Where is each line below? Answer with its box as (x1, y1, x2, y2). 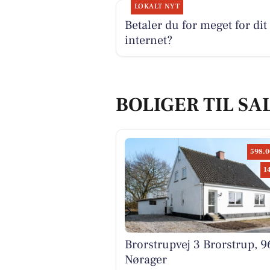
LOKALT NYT (134, 1, 180, 11)
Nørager (124, 251, 167, 268)
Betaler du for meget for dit (124, 17, 267, 33)
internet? (124, 32, 172, 48)
